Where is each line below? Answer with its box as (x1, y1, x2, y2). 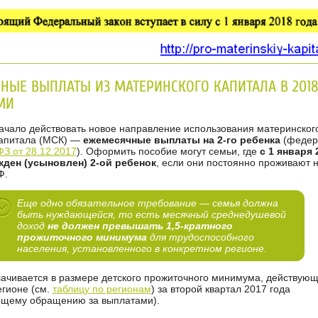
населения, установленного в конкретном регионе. (17, 243, 267, 255)
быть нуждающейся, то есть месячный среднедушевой (17, 209, 286, 221)
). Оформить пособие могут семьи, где (76, 146, 260, 158)
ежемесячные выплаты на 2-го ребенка (82, 134, 280, 146)
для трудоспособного (147, 231, 254, 243)
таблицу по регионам (52, 283, 151, 295)
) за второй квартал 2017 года (150, 283, 290, 295)
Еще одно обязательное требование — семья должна (17, 197, 278, 209)
